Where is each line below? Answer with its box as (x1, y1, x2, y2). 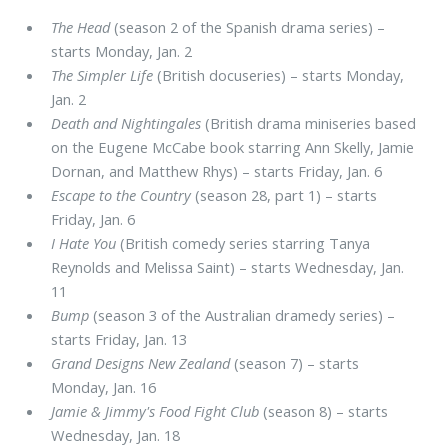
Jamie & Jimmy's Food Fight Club (51, 400, 260, 421)
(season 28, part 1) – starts (191, 184, 378, 205)
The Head (51, 16, 111, 37)
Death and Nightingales (51, 112, 202, 133)
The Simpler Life (51, 64, 154, 85)
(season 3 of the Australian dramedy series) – (89, 304, 396, 325)
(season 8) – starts (259, 400, 389, 421)
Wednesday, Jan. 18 (51, 424, 181, 445)
